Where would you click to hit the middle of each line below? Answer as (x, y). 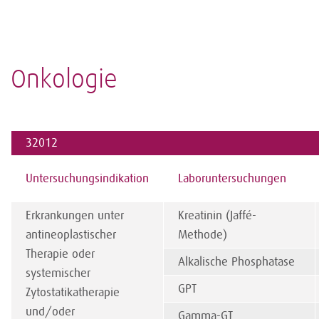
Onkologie (64, 80)
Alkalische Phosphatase (236, 262)
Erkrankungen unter (75, 215)
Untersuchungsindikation (87, 178)
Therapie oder (60, 254)
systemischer (58, 273)
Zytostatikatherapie (73, 292)
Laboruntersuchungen (232, 178)
